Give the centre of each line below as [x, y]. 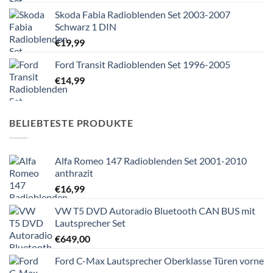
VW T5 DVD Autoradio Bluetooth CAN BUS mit [155, 210]
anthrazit [74, 172]
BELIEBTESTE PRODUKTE [71, 123]
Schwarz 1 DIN [86, 27]
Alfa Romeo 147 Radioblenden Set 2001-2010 [151, 160]
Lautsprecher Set [90, 222]
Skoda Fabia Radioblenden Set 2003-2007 [143, 15]
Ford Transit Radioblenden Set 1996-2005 [143, 65]
